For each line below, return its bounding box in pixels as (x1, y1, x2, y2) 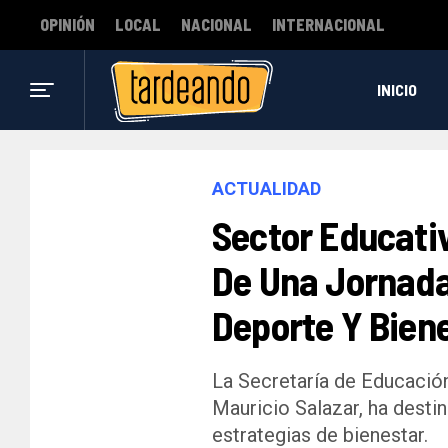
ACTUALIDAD (212, 178, 321, 199)
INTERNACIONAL (272, 15, 385, 34)
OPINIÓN (40, 15, 95, 34)
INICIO (376, 80, 417, 99)
